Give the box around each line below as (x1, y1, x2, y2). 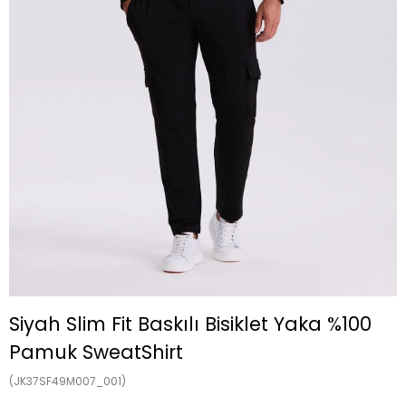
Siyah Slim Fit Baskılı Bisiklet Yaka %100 (9, 311, 372, 337)
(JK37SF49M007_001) (9, 373, 126, 389)
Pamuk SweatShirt (9, 339, 183, 365)
